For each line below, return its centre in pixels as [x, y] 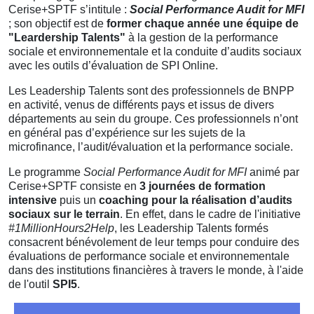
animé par [273, 172]
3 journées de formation [203, 186]
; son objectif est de [57, 23]
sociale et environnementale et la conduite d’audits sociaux [155, 52]
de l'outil [30, 284]
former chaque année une [176, 23]
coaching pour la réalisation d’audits [196, 200]
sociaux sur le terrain [64, 214]
